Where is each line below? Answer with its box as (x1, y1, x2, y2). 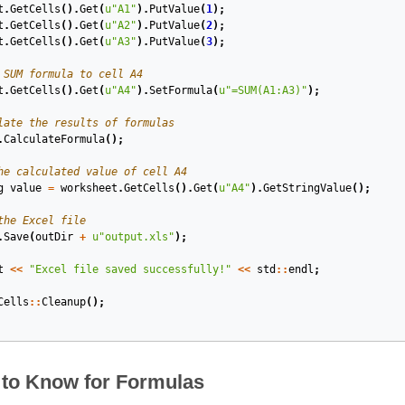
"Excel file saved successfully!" (28, 263, 231, 276)
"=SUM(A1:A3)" (224, 84, 307, 97)
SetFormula (148, 84, 212, 97)
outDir (34, 231, 73, 243)
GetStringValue (262, 182, 352, 194)
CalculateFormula (3, 133, 105, 146)
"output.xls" (98, 231, 174, 243)
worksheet (60, 182, 118, 194)
